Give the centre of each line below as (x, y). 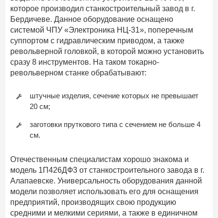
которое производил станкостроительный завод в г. (103, 9)
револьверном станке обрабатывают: (79, 73)
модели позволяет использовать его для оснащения (105, 192)
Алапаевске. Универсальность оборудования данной (106, 181)
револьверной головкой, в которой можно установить (107, 52)
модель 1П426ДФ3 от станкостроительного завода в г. (108, 170)
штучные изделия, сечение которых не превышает (114, 96)
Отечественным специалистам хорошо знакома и (100, 160)
